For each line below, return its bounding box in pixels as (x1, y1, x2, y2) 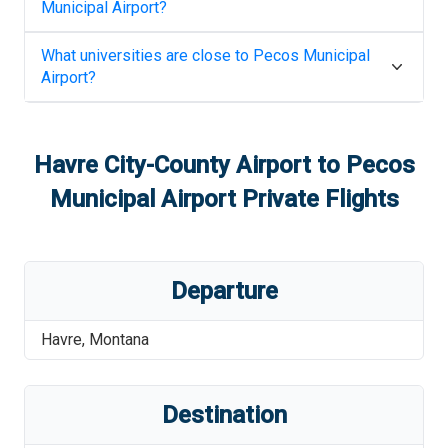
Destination (161, 401, 287, 429)
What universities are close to (41, 46, 253, 65)
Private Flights (235, 185, 399, 213)
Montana (89, 330, 149, 349)
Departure (170, 277, 278, 305)
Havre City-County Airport (33, 151, 311, 179)
